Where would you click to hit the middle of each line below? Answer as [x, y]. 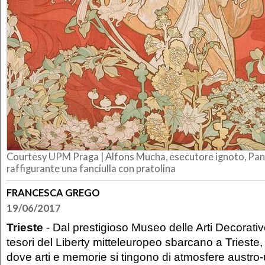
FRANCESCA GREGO [53, 193]
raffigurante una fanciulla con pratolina [91, 168]
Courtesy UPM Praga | [56, 156]
